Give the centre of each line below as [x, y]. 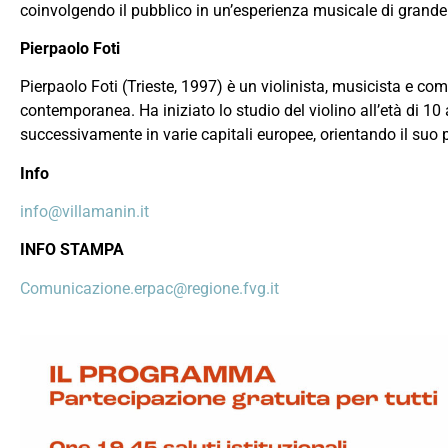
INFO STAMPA [72, 250]
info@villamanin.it [84, 212]
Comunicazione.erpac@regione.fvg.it [149, 288]
